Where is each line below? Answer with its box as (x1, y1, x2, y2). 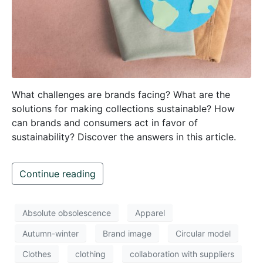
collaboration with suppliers (130, 248, 234, 259)
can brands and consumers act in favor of (12, 117, 198, 129)
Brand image (103, 228, 151, 238)
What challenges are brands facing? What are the (12, 89, 230, 101)
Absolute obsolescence (22, 207, 111, 218)
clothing (75, 248, 106, 259)
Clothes (22, 248, 51, 259)
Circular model (176, 228, 231, 238)
